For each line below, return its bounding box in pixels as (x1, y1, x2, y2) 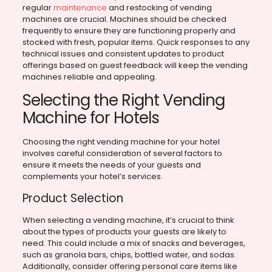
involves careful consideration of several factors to (22, 148, 222, 160)
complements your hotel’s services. (22, 171, 163, 183)
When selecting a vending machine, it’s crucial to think (22, 214, 234, 226)
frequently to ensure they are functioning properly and (22, 25, 236, 37)
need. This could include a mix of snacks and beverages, (22, 237, 245, 250)
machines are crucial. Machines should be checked (22, 13, 226, 25)
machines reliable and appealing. (22, 71, 157, 83)
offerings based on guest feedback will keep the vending (22, 59, 248, 72)
